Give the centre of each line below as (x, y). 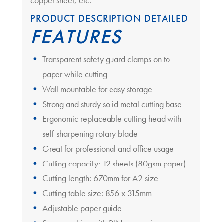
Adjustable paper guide (82, 208)
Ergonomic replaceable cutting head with (111, 118)
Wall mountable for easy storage (97, 89)
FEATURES (76, 36)
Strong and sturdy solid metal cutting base (112, 104)
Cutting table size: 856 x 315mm (97, 193)
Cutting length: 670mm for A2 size (100, 178)
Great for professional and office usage (108, 148)
